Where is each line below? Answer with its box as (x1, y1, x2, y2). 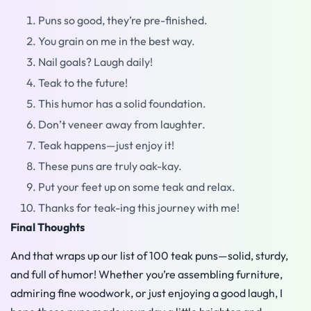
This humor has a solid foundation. (38, 96, 206, 110)
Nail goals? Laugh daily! (38, 55, 153, 69)
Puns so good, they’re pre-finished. (38, 13, 208, 27)
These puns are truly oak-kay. (38, 159, 182, 173)
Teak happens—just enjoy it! (38, 138, 174, 152)
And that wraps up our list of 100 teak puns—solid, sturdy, (10, 249, 288, 263)
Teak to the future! (38, 76, 128, 90)
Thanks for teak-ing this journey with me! (38, 201, 239, 215)
